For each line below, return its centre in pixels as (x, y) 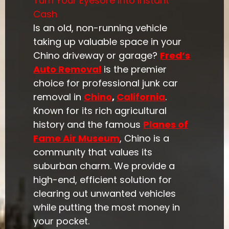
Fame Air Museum (77, 138)
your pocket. (62, 221)
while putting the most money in (107, 207)
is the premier (134, 69)
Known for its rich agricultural (100, 110)
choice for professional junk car (106, 83)
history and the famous (88, 124)
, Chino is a (145, 138)
